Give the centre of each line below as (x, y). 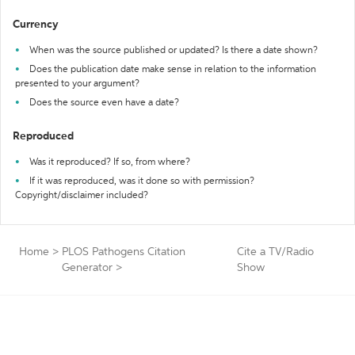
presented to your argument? (77, 84)
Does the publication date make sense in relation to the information (173, 70)
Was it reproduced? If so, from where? (110, 162)
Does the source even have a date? (104, 103)
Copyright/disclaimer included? (82, 196)
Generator (87, 268)
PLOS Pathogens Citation (124, 252)
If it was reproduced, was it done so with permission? (142, 181)
